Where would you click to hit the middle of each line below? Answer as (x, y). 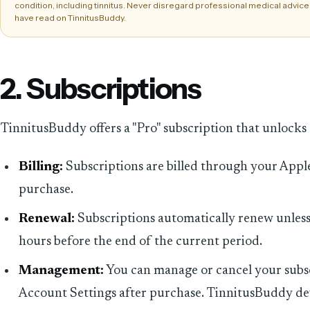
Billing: (41, 167)
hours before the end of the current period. (141, 241)
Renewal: (47, 219)
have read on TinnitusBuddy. (70, 17)
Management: (62, 271)
